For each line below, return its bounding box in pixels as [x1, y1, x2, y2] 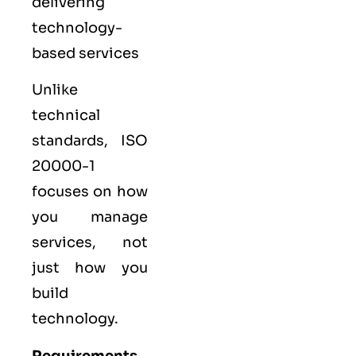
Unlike [32, 81, 78, 99]
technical [32, 106, 100, 125]
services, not [32, 234, 148, 252]
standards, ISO [32, 132, 148, 150]
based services [32, 44, 139, 62]
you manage [32, 208, 148, 226]
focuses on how [32, 183, 148, 201]
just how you [32, 259, 148, 277]
